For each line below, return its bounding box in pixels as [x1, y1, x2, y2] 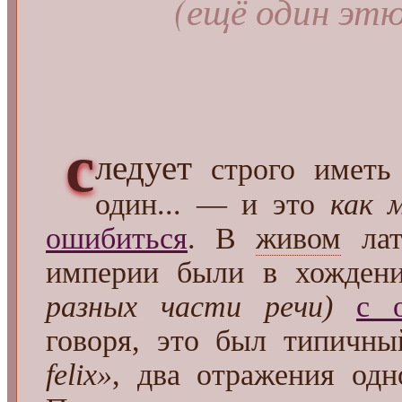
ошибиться [46, 222, 188, 256]
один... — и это [95, 188, 330, 222]
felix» [46, 358, 112, 392]
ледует [95, 148, 192, 188]
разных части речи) [46, 290, 333, 324]
